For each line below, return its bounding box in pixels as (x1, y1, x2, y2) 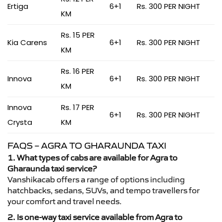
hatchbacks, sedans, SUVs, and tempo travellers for (7, 185, 200, 195)
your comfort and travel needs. (7, 196, 122, 206)
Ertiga (7, 1, 28, 11)
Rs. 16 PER (61, 66, 94, 76)
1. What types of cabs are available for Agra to (7, 153, 177, 163)
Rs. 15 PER (61, 30, 95, 40)
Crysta (7, 117, 32, 127)
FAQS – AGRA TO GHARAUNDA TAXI (7, 140, 166, 151)
